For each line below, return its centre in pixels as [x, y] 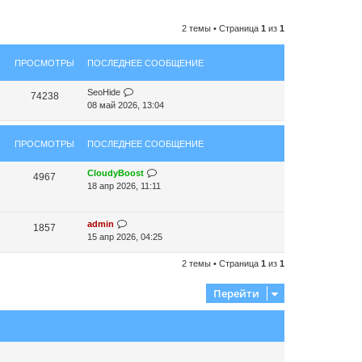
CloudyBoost [116, 173]
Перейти [236, 293]
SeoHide [104, 92]
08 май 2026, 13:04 [126, 105]
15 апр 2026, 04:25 [125, 237]
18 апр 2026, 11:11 [124, 186]
